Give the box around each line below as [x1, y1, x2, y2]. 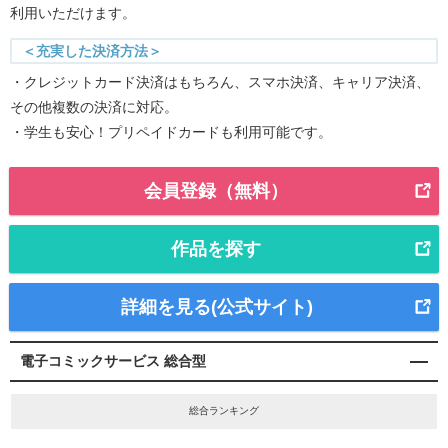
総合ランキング [189, 405, 259, 417]
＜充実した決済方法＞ [22, 43, 162, 60]
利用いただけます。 [10, 5, 136, 22]
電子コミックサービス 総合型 [20, 353, 206, 370]
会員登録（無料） [144, 181, 289, 202]
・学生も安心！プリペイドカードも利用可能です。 [10, 124, 332, 141]
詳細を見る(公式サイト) [120, 297, 313, 318]
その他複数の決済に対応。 [10, 99, 178, 116]
